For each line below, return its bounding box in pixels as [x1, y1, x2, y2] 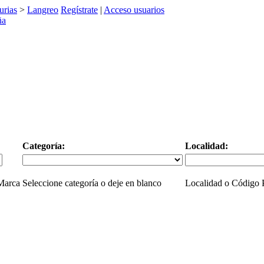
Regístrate [61, 5, 98, 15]
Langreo [27, 5, 58, 15]
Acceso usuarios [104, 5, 164, 15]
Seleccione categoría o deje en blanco [22, 178, 161, 188]
